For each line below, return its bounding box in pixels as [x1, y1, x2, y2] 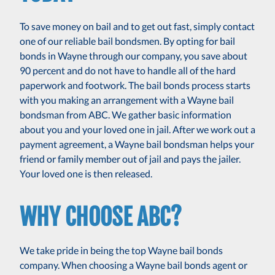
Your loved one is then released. [20, 167, 152, 179]
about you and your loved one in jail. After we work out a [20, 123, 255, 135]
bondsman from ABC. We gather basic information [20, 108, 231, 120]
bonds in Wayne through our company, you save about [20, 49, 247, 61]
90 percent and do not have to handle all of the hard [20, 64, 236, 76]
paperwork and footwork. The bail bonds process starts [20, 79, 250, 91]
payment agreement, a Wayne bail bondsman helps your [20, 137, 254, 150]
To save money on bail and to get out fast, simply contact [20, 20, 255, 32]
